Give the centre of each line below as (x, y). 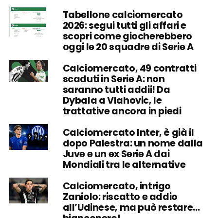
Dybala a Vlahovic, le (112, 100)
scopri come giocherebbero (127, 36)
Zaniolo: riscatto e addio (120, 197)
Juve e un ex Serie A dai (116, 154)
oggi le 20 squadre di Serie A (128, 47)
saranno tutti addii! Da (116, 90)
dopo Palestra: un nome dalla (133, 143)
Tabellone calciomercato (123, 15)
